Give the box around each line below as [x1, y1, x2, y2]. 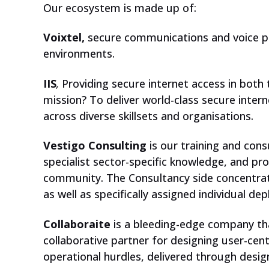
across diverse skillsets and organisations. [43, 108, 253, 123]
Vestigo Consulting [43, 138, 147, 153]
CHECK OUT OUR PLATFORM [87, 96, 218, 107]
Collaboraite [43, 216, 110, 231]
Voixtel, [43, 30, 88, 45]
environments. [43, 46, 115, 61]
